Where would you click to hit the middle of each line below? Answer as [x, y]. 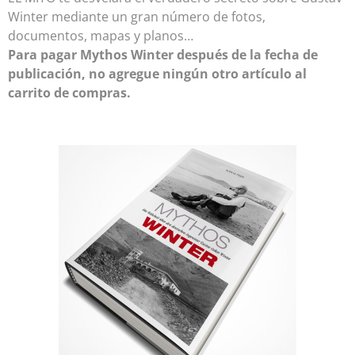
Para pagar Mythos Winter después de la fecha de [163, 55]
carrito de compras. [69, 93]
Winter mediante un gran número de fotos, [137, 17]
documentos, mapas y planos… [101, 36]
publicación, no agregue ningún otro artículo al [157, 74]
